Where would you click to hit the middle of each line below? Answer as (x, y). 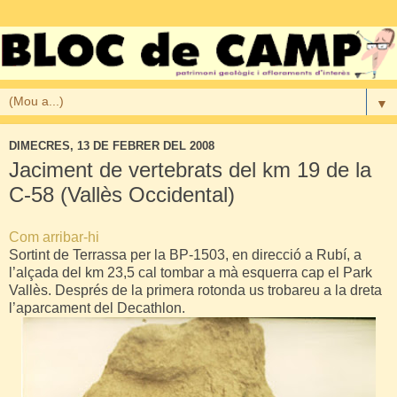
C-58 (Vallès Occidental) (122, 195)
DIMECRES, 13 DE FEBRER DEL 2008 (112, 145)
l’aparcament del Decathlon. (97, 308)
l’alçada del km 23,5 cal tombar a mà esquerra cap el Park (191, 273)
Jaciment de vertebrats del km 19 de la (190, 170)
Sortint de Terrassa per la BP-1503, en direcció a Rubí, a (185, 255)
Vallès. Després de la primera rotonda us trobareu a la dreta (195, 291)
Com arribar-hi (54, 237)
